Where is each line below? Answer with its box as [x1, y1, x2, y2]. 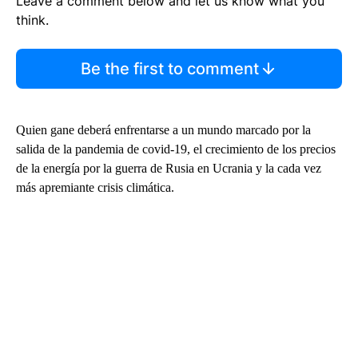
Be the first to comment [80, 58, 259, 78]
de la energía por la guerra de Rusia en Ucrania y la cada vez [16, 161, 321, 175]
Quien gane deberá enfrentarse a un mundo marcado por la [16, 122, 311, 137]
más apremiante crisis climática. [16, 180, 174, 194]
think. [16, 11, 49, 28]
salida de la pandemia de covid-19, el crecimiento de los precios [16, 141, 336, 156]
